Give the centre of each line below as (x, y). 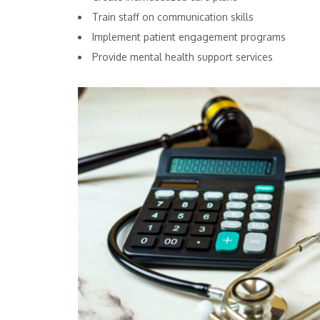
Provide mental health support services (182, 57)
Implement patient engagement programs (189, 37)
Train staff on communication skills (173, 17)
